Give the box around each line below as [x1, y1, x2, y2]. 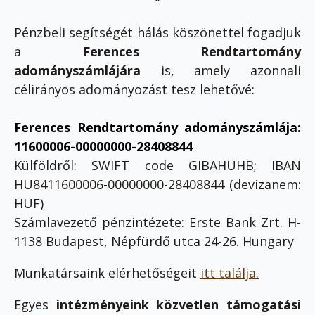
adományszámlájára [14, 61, 141, 79]
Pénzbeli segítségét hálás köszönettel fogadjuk [14, 23, 301, 41]
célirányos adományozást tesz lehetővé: [14, 80, 255, 98]
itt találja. [200, 264, 259, 281]
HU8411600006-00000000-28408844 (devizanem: [14, 175, 301, 193]
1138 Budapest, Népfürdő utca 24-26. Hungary [14, 232, 294, 250]
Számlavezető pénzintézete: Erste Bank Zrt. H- [14, 213, 301, 231]
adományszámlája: [184, 118, 301, 136]
